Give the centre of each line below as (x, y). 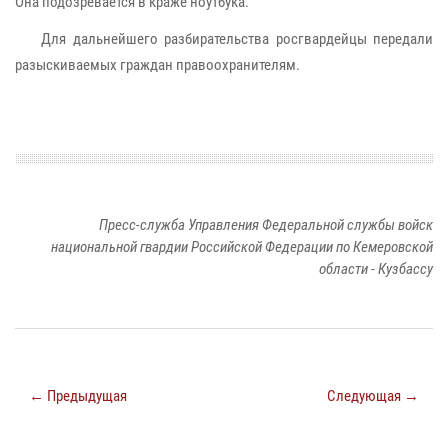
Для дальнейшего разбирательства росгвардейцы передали (224, 38)
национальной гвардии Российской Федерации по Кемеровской (242, 246)
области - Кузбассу (376, 268)
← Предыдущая (78, 395)
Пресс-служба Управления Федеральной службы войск (266, 224)
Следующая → (373, 395)
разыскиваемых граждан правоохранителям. (157, 64)
